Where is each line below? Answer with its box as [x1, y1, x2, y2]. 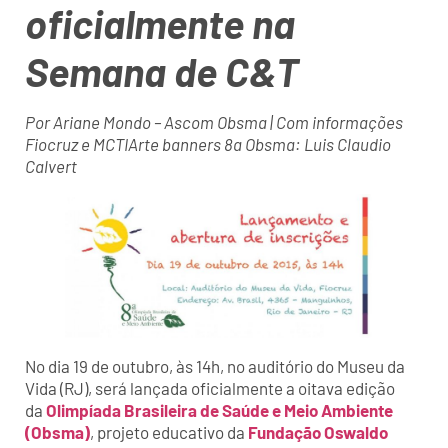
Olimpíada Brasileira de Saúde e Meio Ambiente [46, 400, 393, 421]
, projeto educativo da [90, 422, 248, 443]
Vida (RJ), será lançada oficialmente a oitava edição [25, 378, 395, 399]
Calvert [25, 155, 77, 176]
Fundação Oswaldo [248, 422, 388, 443]
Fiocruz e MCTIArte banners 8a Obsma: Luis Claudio [25, 133, 391, 154]
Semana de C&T [25, 46, 299, 95]
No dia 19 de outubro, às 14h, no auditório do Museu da [25, 356, 405, 377]
